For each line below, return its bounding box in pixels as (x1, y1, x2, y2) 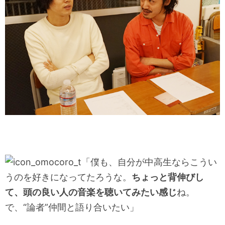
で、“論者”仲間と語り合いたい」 (5, 201, 139, 212)
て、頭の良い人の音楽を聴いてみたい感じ (5, 186, 177, 197)
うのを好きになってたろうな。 (5, 171, 132, 182)
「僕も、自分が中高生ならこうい (81, 156, 217, 167)
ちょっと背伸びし (132, 171, 204, 182)
